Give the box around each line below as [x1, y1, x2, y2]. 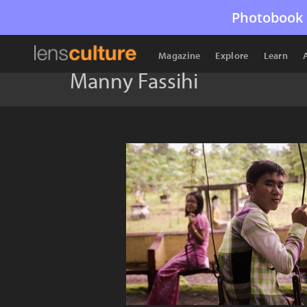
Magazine [158, 49, 201, 62]
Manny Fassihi [70, 66, 198, 94]
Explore [215, 49, 249, 62]
